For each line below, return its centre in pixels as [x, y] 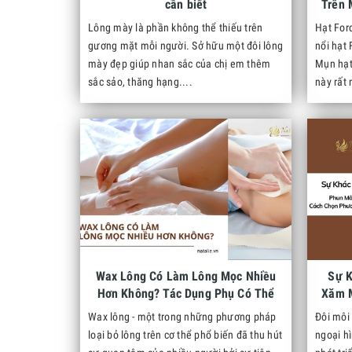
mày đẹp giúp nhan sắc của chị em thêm [180, 64]
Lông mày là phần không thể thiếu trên [176, 27]
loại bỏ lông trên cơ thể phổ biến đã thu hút [185, 335]
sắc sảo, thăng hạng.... [140, 82]
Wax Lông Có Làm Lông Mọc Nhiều [186, 276]
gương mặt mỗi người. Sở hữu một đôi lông [185, 46]
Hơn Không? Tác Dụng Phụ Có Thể [186, 293]
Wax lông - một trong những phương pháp [182, 317]
